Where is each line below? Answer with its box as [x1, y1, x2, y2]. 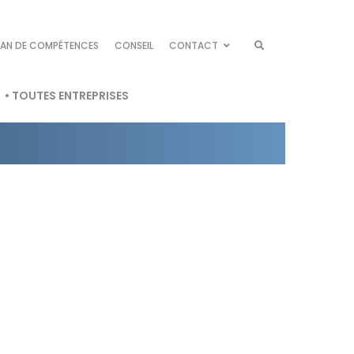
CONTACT [169, 39, 218, 52]
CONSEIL [115, 39, 153, 52]
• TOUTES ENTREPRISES [5, 88, 129, 104]
